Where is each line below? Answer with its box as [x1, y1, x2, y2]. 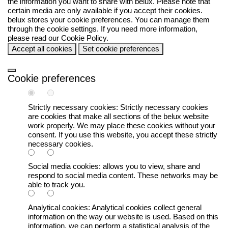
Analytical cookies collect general [90, 203, 202, 212]
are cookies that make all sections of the [28, 111, 163, 121]
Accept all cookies [12, 44, 72, 53]
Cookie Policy [61, 34, 106, 42]
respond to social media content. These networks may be [28, 171, 218, 180]
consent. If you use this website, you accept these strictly [28, 130, 217, 139]
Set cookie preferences [82, 44, 159, 53]
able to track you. [28, 180, 85, 189]
